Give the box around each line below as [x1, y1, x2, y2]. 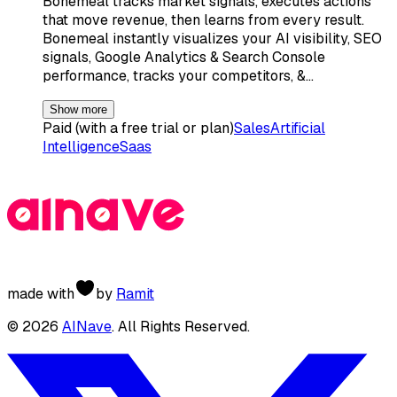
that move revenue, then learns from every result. [43, 10, 364, 29]
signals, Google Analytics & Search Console [43, 47, 325, 66]
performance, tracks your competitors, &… [43, 66, 314, 85]
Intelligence [43, 136, 120, 156]
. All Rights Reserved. [112, 316, 250, 336]
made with [7, 284, 74, 303]
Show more [50, 102, 107, 116]
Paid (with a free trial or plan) [43, 118, 234, 137]
